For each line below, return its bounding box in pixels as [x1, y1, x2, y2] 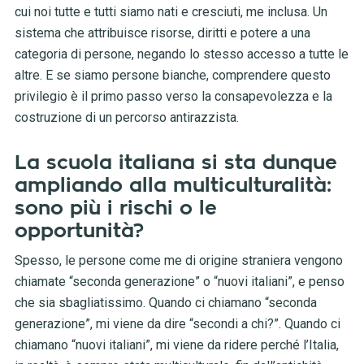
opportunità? [14, 221, 150, 241]
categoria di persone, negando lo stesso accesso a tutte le [14, 46, 349, 63]
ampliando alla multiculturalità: [14, 175, 331, 196]
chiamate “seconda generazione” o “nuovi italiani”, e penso [14, 274, 344, 290]
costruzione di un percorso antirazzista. [14, 110, 239, 126]
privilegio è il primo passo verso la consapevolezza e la [14, 89, 332, 105]
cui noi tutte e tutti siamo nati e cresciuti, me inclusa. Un [14, 4, 327, 20]
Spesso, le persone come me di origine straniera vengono [14, 253, 343, 269]
